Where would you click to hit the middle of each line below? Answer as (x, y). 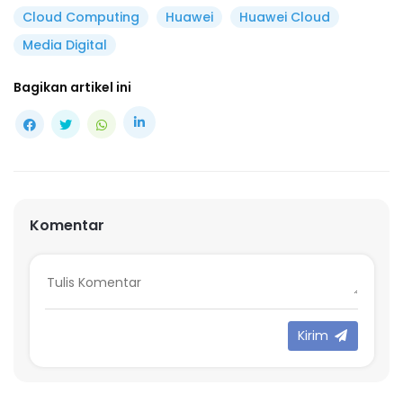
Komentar (67, 226)
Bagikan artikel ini (72, 87)
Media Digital (65, 45)
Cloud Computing (81, 17)
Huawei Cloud (284, 17)
